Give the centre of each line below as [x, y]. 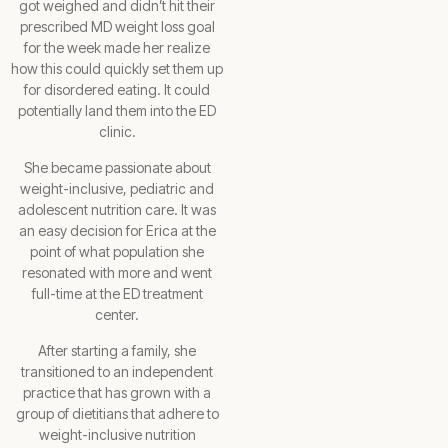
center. [117, 314]
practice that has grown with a [117, 392]
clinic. [117, 131]
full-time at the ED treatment [117, 293]
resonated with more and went [117, 272]
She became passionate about [117, 167]
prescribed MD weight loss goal [117, 26]
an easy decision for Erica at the [117, 230]
